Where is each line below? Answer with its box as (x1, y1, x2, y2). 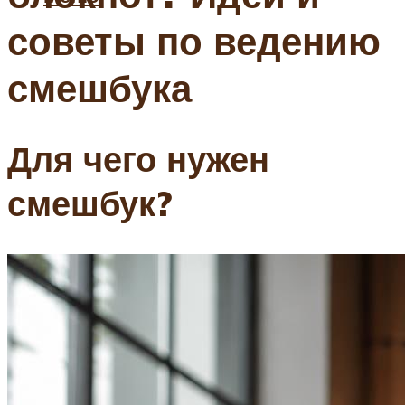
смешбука (7, 64, 192, 112)
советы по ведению (7, 17, 381, 65)
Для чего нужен (7, 137, 269, 182)
